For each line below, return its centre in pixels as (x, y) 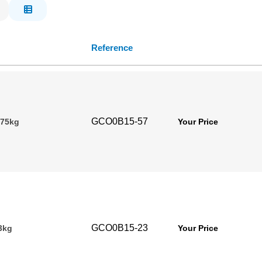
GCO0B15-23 (120, 228)
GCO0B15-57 (120, 121)
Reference (112, 48)
